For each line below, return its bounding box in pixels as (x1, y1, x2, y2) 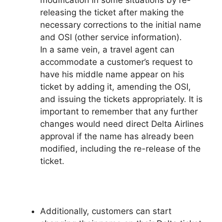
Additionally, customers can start (40, 206, 171, 216)
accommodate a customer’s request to (40, 56, 193, 67)
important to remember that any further (40, 106, 198, 116)
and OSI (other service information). (40, 32, 182, 42)
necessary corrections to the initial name (40, 19, 201, 30)
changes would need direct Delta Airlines (40, 118, 204, 129)
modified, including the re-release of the (40, 143, 201, 154)
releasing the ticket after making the (40, 7, 184, 17)
